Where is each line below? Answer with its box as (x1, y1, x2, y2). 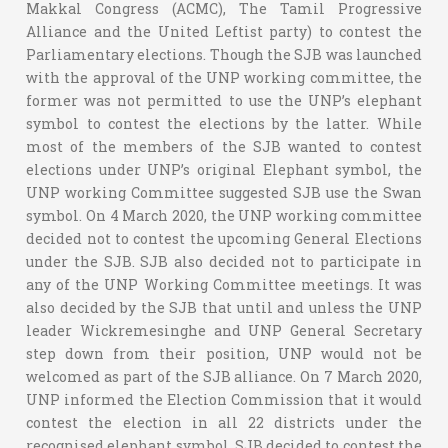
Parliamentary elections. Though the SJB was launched (26, 44, 422, 64)
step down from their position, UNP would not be (26, 343, 422, 363)
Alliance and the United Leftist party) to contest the (26, 21, 422, 41)
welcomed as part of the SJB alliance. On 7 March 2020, (26, 366, 422, 386)
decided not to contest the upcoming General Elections (26, 228, 422, 248)
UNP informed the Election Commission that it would (26, 389, 422, 409)
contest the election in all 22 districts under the (26, 412, 422, 432)
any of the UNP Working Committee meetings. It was (26, 274, 422, 294)
